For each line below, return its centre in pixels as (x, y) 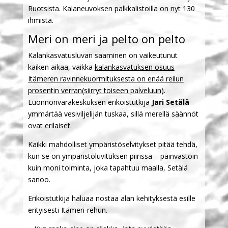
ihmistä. (40, 20)
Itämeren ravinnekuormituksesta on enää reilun (106, 78)
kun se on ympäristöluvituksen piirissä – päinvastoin (113, 156)
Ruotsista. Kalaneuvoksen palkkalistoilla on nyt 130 (111, 8)
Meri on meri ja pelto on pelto (106, 38)
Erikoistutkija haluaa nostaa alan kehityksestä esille (111, 198)
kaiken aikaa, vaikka (61, 67)
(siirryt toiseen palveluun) (123, 90)
